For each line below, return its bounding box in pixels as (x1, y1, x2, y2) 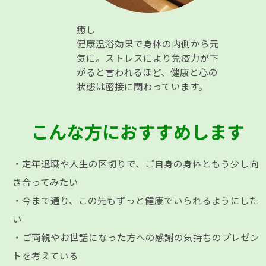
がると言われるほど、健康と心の (76, 65, 218, 79)
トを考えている (12, 249, 79, 262)
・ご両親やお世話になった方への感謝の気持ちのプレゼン (12, 230, 260, 244)
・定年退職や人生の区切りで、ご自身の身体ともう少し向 (12, 157, 259, 170)
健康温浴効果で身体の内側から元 (76, 37, 219, 50)
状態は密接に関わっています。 (76, 80, 208, 93)
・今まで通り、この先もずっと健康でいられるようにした (12, 194, 259, 207)
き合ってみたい (12, 175, 79, 189)
